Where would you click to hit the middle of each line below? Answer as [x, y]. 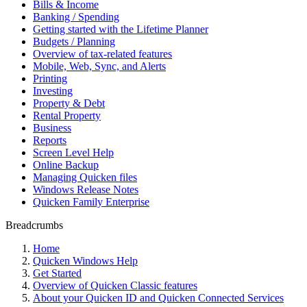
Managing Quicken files [85, 177]
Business [52, 128]
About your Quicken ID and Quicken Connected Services [158, 298]
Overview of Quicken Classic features [115, 285]
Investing [53, 91]
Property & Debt [69, 103]
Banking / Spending [76, 17]
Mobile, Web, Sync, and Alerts [99, 66]
